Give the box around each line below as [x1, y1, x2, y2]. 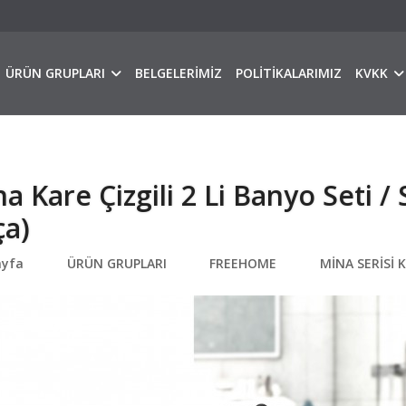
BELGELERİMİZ [135, 64, 223, 82]
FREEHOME [209, 255, 276, 272]
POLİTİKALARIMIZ [236, 64, 343, 82]
